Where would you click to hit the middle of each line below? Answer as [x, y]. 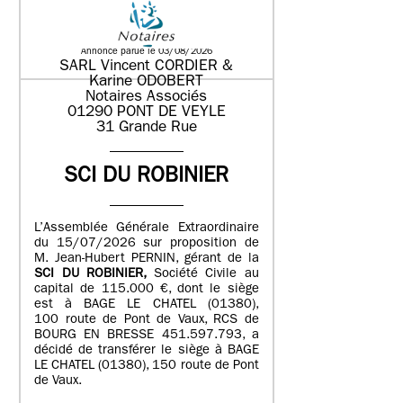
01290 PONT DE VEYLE [146, 112]
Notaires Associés [147, 97]
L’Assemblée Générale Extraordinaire [147, 228]
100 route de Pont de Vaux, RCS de [147, 320]
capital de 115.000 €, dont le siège [147, 290]
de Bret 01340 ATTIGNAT [106, 16]
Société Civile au [206, 274]
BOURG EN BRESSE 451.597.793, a [147, 336]
